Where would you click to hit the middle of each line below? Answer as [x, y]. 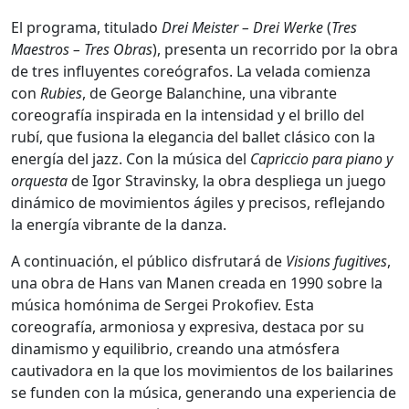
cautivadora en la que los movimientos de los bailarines [202, 370]
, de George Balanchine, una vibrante [210, 93]
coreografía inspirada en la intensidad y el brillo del [188, 115]
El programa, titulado [86, 27]
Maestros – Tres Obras [82, 49]
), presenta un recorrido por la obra [275, 49]
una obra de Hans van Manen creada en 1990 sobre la [197, 283]
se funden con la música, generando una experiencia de [204, 392]
